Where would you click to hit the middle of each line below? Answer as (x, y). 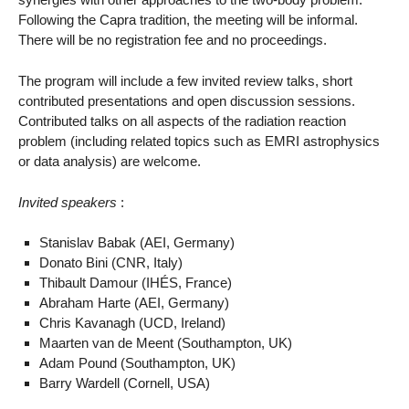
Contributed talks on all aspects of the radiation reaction (182, 121)
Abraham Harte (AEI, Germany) (134, 303)
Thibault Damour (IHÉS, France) (135, 283)
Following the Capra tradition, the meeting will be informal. (188, 19)
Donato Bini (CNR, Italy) (110, 263)
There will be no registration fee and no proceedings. (173, 39)
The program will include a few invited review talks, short (185, 80)
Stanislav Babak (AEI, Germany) (136, 243)
